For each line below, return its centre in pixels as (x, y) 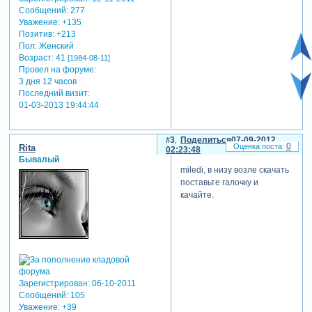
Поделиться (205, 140)
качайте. (197, 195)
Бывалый (39, 160)
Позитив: (36, 34)
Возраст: (36, 57)
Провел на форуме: (57, 69)
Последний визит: (54, 93)
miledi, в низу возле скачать (234, 170)
